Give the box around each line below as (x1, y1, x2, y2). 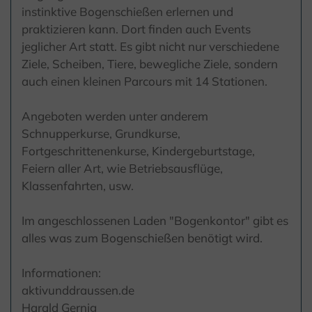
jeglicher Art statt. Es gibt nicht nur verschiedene (22, 39, 279, 54)
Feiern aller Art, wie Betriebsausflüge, (22, 161, 223, 176)
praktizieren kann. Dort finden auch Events (22, 22, 251, 37)
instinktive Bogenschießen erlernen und (22, 4, 233, 19)
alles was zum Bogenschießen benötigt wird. (22, 231, 263, 246)
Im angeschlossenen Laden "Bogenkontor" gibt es (22, 213, 288, 228)
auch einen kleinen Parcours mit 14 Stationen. (22, 74, 267, 89)
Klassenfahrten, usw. (22, 178, 134, 194)
